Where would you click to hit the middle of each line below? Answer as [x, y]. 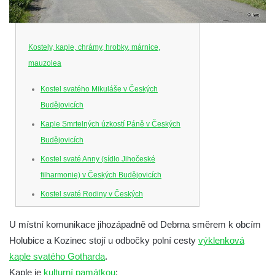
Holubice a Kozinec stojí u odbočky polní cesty [104, 240]
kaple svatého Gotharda [57, 256]
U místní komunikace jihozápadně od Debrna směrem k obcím [135, 224]
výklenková [221, 240]
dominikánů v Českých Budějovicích [101, 245]
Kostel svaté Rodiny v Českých [92, 194]
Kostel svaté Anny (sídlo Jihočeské [98, 159]
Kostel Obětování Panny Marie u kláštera [108, 229]
